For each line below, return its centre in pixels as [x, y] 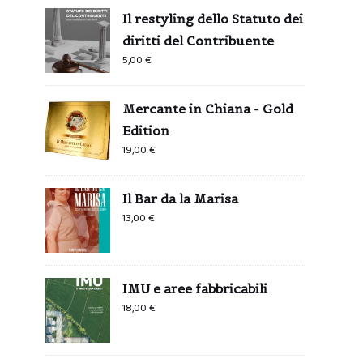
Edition [146, 130]
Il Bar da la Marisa [180, 198]
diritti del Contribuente [198, 40]
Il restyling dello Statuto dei [213, 18]
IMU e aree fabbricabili [195, 288]
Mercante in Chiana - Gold [208, 108]
